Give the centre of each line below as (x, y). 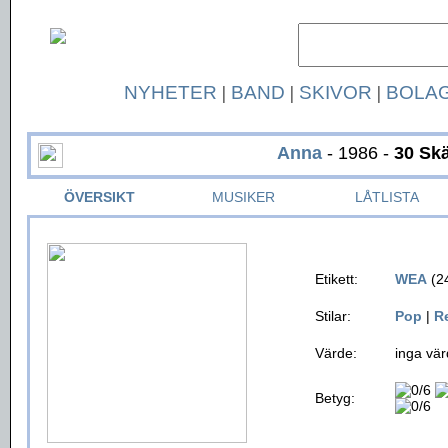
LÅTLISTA (387, 197)
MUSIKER (243, 197)
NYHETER (170, 92)
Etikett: (336, 279)
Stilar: (333, 316)
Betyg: (335, 398)
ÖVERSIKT (99, 197)
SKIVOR (335, 92)
